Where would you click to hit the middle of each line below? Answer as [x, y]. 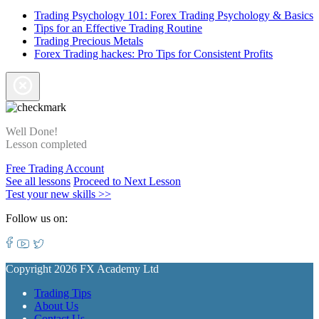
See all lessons [38, 181]
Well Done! [32, 131]
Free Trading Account [55, 168]
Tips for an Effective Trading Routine [118, 28]
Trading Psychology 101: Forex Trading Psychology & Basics [174, 15]
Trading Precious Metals [89, 41]
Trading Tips [63, 293]
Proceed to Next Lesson [127, 181]
